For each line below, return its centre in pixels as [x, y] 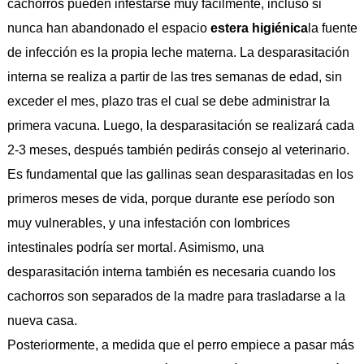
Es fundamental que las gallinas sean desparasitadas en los [180, 175]
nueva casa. [42, 321]
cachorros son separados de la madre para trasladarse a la [176, 297]
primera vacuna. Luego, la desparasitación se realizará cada [180, 126]
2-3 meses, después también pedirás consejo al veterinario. [178, 150]
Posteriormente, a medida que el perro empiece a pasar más [180, 345]
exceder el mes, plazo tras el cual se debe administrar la [168, 102]
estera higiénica [259, 28]
